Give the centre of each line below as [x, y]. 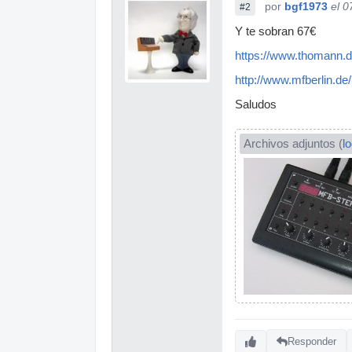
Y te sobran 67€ [275, 31]
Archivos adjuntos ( [293, 143]
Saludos [256, 104]
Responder [312, 342]
